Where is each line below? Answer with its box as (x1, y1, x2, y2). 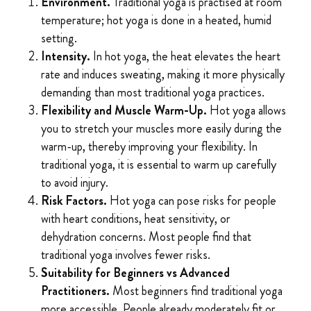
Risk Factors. (40, 192, 110, 210)
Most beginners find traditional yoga (112, 282, 283, 301)
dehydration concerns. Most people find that (40, 228, 251, 246)
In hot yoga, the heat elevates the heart (92, 47, 280, 66)
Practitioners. (40, 282, 112, 301)
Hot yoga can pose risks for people (109, 192, 276, 210)
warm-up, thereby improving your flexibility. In (40, 137, 258, 156)
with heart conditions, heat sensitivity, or (40, 210, 230, 228)
